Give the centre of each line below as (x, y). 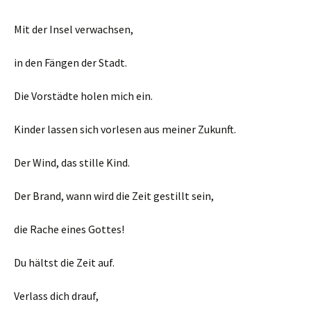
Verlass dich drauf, (56, 296)
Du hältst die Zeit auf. (64, 262)
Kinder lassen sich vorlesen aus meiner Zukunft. (125, 129)
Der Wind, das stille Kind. (72, 162)
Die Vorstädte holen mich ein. (83, 96)
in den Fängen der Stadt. (70, 62)
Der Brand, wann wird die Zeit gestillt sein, (114, 196)
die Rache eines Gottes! (69, 229)
